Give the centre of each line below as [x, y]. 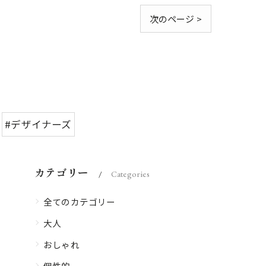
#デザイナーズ [38, 124]
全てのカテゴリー [80, 201]
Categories [130, 174]
